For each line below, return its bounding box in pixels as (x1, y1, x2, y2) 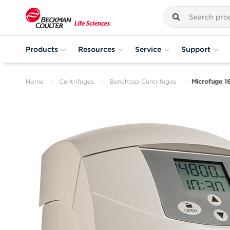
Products (26, 45, 58, 53)
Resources (78, 45, 115, 53)
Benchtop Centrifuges (109, 78, 176, 85)
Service (135, 45, 161, 53)
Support (181, 45, 210, 53)
